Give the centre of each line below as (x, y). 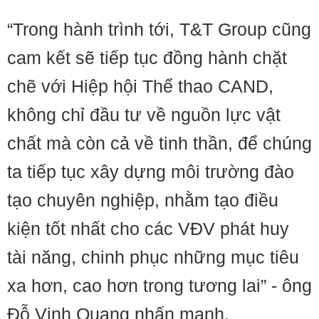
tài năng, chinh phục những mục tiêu (153, 257)
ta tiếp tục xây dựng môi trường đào (151, 172)
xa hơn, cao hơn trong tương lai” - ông (159, 286)
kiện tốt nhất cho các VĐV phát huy (148, 229)
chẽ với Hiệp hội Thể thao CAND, (140, 86)
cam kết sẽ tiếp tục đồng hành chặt (147, 58)
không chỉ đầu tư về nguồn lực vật (144, 115)
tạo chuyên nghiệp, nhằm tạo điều (143, 200)
